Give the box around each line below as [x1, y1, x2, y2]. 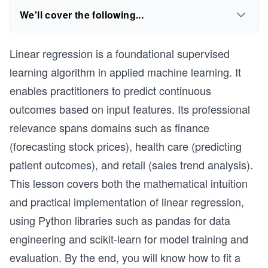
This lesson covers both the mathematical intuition [10, 175, 248, 191]
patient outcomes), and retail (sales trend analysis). [10, 157, 253, 172]
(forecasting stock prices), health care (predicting [10, 138, 242, 154]
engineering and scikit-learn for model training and [10, 231, 248, 246]
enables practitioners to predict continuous [10, 83, 211, 98]
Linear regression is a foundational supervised [10, 45, 230, 61]
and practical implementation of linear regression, [10, 194, 244, 209]
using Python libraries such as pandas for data [10, 212, 230, 228]
